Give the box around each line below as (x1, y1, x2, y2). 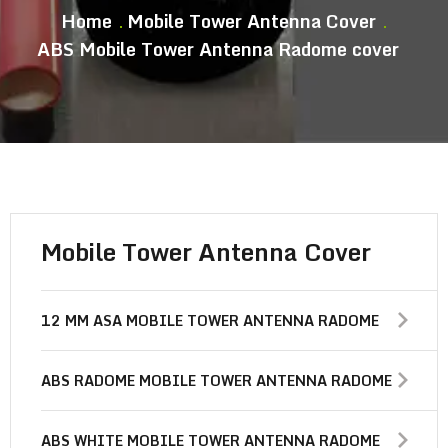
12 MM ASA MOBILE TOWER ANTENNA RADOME (41, 309, 379, 332)
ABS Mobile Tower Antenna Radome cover (37, 34, 399, 64)
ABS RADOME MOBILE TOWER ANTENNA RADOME (41, 369, 392, 392)
